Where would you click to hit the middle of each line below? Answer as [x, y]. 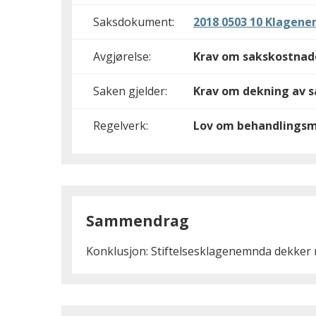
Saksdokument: [134, 22]
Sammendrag [138, 221]
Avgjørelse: [122, 56]
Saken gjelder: [130, 91]
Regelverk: [121, 126]
